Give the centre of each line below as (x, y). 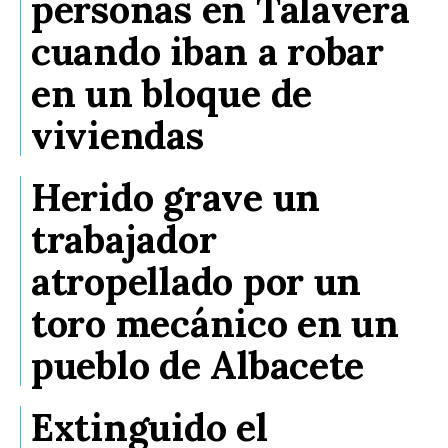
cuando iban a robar (207, 51)
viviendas (117, 135)
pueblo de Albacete (198, 365)
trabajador (124, 239)
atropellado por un (196, 281)
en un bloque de (172, 93)
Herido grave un (176, 197)
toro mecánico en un (215, 323)
